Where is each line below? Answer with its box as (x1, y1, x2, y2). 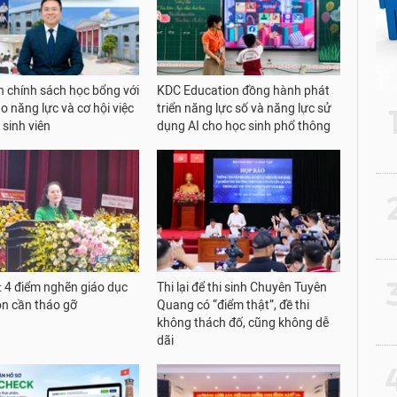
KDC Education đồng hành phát (157, 83, 331, 99)
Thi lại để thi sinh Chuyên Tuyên (157, 280, 328, 296)
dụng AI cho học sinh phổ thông (157, 119, 331, 135)
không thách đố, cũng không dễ (157, 315, 330, 331)
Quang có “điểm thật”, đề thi (157, 298, 310, 314)
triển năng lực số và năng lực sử (157, 101, 332, 117)
